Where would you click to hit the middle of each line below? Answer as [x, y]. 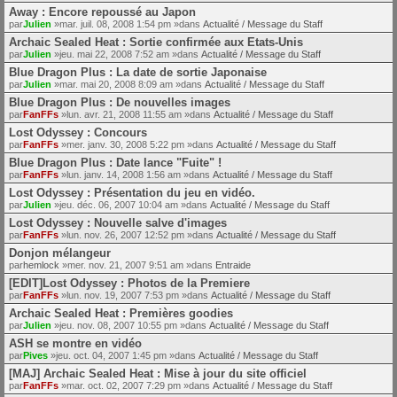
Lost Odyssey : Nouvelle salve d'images [118, 222]
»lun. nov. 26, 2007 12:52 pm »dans [137, 234]
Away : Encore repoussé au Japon [102, 12]
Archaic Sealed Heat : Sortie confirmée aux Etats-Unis [156, 42]
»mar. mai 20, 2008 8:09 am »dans [128, 84]
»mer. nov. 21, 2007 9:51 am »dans [137, 265]
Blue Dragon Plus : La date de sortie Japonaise [138, 72]
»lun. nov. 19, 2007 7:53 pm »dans [135, 295]
